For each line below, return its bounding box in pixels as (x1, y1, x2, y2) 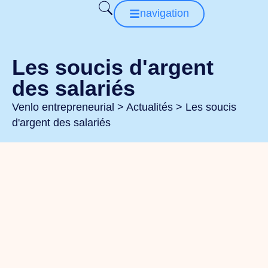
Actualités (126, 100, 173, 113)
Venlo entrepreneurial (12, 100, 114, 113)
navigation (139, 7, 189, 19)
